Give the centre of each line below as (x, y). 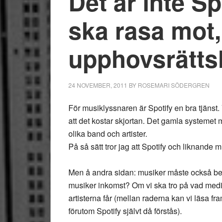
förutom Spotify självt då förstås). (125, 211)
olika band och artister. (108, 134)
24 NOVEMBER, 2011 (98, 85)
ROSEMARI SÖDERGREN (174, 85)
